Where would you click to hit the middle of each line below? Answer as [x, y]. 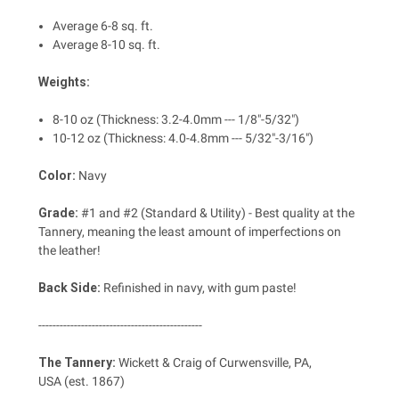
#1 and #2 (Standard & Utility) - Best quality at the [218, 213]
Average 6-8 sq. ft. [103, 26]
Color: [57, 176]
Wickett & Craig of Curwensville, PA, [214, 363]
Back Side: [69, 288]
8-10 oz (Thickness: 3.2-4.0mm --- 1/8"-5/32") [176, 120]
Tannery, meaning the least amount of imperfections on [190, 232]
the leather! [69, 251]
